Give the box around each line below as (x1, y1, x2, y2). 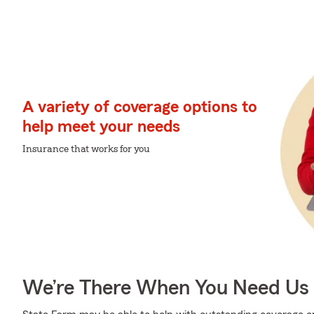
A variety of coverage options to (22, 98, 257, 116)
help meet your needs (22, 118, 180, 135)
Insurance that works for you (22, 144, 150, 154)
